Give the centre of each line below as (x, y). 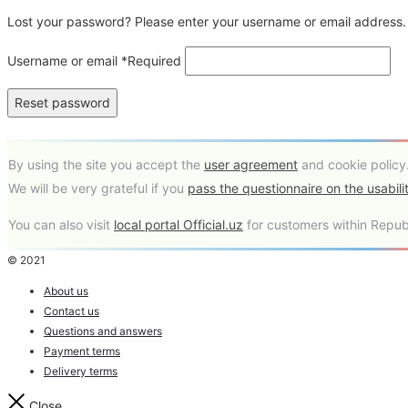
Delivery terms (81, 372)
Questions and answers (103, 331)
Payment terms (82, 352)
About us (66, 291)
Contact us (71, 311)
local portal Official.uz (178, 225)
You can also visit (61, 225)
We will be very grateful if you (98, 189)
